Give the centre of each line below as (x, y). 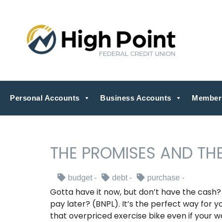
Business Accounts (136, 98)
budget (80, 178)
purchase (163, 178)
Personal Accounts (45, 98)
